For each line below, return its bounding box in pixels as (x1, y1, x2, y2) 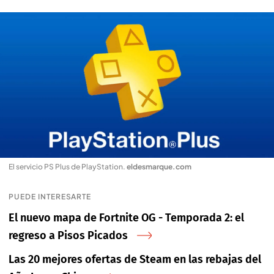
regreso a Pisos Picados (9, 229, 128, 243)
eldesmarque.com (127, 162, 191, 172)
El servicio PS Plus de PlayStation (9, 162, 123, 172)
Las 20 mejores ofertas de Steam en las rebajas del (9, 253, 261, 267)
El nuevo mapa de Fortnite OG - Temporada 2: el (9, 211, 244, 225)
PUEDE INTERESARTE (9, 192, 92, 202)
